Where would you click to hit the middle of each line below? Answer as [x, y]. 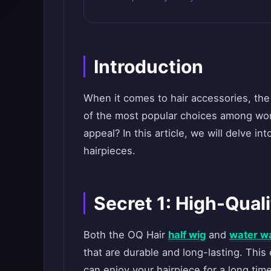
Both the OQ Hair [126, 234]
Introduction [149, 66]
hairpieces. [109, 150]
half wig [187, 234]
